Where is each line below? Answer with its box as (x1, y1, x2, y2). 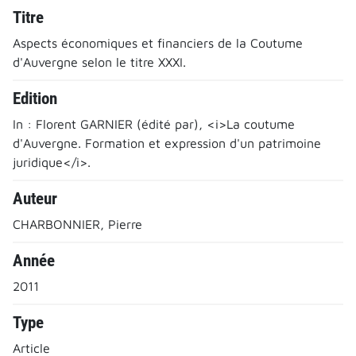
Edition (13, 88, 57, 108)
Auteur (13, 188, 57, 208)
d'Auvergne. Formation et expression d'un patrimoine (13, 135, 321, 150)
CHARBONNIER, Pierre (13, 216, 142, 231)
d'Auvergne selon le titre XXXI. (13, 54, 186, 69)
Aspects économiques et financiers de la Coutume (13, 35, 303, 50)
